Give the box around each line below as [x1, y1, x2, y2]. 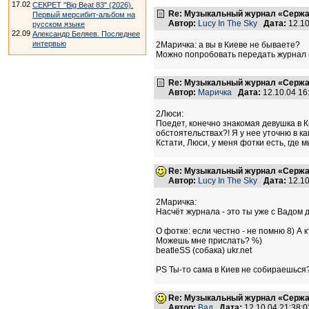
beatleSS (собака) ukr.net [156, 246, 252, 255]
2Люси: [156, 109, 183, 119]
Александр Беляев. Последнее [32, 30, 140, 38]
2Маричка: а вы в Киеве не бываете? [156, 40, 300, 50]
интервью [32, 39, 66, 48]
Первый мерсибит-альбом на [32, 10, 135, 19]
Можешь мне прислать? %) [156, 236, 262, 246]
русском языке [32, 20, 85, 28]
